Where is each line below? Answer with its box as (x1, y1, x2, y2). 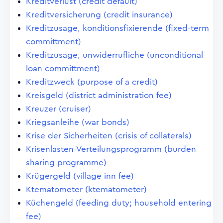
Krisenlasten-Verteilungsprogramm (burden (26, 145, 196, 153)
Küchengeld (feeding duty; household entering (26, 199, 212, 207)
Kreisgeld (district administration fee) (26, 91, 172, 100)
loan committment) (26, 64, 100, 73)
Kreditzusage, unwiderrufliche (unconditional (26, 51, 203, 59)
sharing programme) (26, 158, 107, 167)
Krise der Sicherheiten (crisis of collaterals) (26, 131, 192, 140)
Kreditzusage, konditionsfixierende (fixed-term (26, 24, 209, 32)
